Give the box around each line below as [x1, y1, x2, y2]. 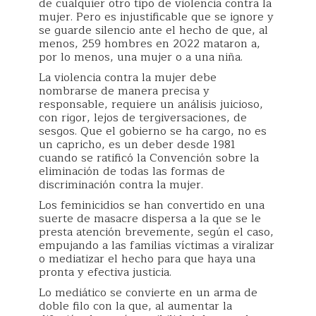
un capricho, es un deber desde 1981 [39, 135, 236, 154]
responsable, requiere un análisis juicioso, [39, 95, 263, 114]
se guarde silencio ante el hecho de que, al [39, 21, 268, 39]
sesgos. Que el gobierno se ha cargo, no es [39, 122, 267, 140]
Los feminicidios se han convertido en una [39, 196, 265, 214]
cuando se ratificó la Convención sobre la [39, 149, 259, 167]
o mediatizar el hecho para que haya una [39, 250, 255, 268]
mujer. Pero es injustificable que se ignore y [39, 8, 274, 26]
